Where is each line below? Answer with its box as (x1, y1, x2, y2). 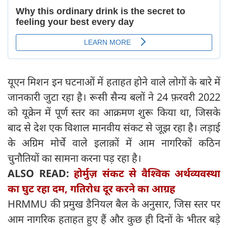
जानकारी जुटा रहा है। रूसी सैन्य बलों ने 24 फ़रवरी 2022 (8, 90, 220, 104)
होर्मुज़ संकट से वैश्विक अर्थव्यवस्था (74, 166, 220, 181)
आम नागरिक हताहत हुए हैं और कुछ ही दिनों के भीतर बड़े (8, 212, 220, 226)
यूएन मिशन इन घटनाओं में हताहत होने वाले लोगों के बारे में (8, 75, 220, 89)
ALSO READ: (8, 166, 74, 181)
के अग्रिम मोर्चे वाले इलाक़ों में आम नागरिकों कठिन (8, 136, 220, 150)
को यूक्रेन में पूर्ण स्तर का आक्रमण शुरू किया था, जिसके (8, 105, 220, 120)
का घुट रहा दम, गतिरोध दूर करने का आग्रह (8, 182, 175, 196)
